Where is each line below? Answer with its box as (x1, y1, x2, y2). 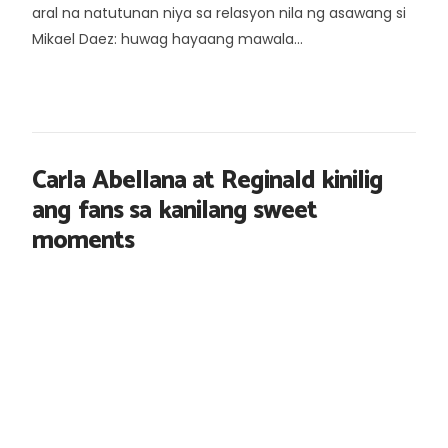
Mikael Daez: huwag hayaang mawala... (32, 28, 303, 49)
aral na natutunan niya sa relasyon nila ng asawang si (32, 2, 406, 23)
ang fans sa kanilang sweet (32, 189, 317, 232)
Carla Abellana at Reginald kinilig (32, 159, 383, 202)
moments (32, 219, 134, 262)
